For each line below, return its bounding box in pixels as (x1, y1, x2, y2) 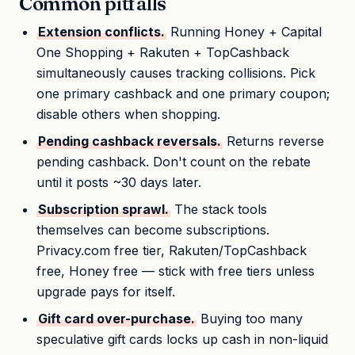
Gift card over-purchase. (38, 311, 196, 327)
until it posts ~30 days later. (36, 174, 202, 191)
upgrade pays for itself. (36, 284, 176, 300)
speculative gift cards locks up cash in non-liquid (36, 331, 329, 348)
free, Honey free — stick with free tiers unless (36, 263, 315, 280)
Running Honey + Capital (166, 24, 323, 40)
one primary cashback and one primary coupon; (36, 86, 330, 102)
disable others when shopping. (36, 106, 221, 123)
